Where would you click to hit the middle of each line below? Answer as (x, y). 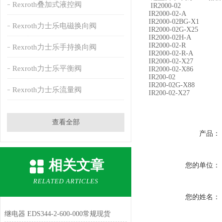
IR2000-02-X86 (171, 69)
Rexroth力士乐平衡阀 (47, 68)
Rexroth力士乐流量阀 (47, 90)
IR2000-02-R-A (171, 53)
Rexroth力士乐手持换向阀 (54, 47)
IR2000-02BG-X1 (174, 22)
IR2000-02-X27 (171, 61)
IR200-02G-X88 (172, 85)
